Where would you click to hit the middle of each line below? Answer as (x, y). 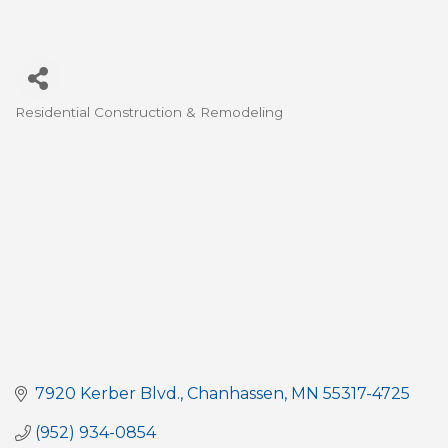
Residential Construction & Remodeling (149, 112)
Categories (77, 128)
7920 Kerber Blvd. (107, 394)
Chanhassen (235, 394)
